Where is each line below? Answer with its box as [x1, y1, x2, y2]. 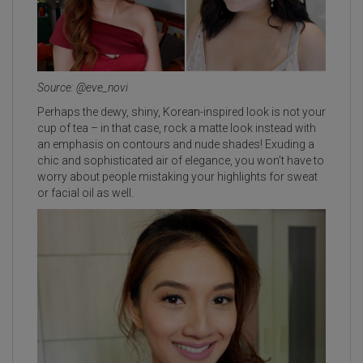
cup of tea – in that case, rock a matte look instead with [37, 121, 316, 135]
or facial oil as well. [37, 186, 134, 199]
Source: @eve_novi [37, 80, 128, 94]
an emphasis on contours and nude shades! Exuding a [37, 137, 314, 151]
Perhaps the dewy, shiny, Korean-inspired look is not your [37, 105, 326, 118]
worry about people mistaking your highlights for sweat [37, 169, 318, 183]
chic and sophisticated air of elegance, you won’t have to [37, 153, 324, 167]
